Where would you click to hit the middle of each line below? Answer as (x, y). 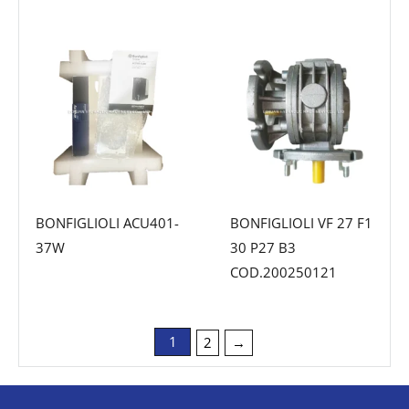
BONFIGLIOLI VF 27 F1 (301, 222)
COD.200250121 (283, 272)
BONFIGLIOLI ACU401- (107, 222)
